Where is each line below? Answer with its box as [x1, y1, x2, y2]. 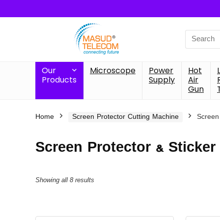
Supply [149, 74, 175, 85]
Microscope [90, 65, 136, 76]
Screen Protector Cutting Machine [72, 113, 179, 121]
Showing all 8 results [35, 177, 94, 184]
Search [185, 30, 210, 40]
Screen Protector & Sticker [35, 139, 216, 156]
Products [42, 74, 77, 85]
